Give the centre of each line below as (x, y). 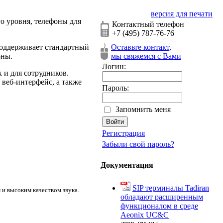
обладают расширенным (162, 197)
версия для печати (182, 14)
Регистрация (123, 133)
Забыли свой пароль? (138, 144)
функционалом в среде (159, 206)
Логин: (114, 66)
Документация (127, 165)
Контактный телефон (148, 24)
